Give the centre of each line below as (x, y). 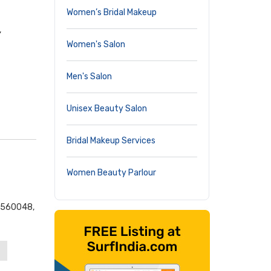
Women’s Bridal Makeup (112, 12)
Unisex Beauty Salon (107, 109)
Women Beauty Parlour (111, 173)
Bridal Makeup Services (111, 141)
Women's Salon (96, 44)
